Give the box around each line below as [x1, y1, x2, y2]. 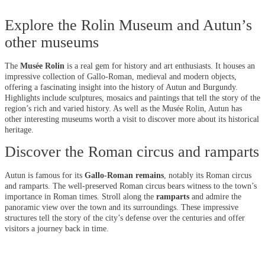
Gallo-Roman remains [85, 170, 164, 180]
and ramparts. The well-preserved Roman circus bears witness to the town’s [5, 181, 257, 191]
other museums [5, 33, 99, 51]
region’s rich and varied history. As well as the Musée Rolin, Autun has [5, 103, 242, 113]
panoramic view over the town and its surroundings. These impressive [5, 202, 238, 212]
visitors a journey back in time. [5, 224, 109, 234]
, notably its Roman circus [164, 170, 251, 180]
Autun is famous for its [5, 170, 85, 180]
